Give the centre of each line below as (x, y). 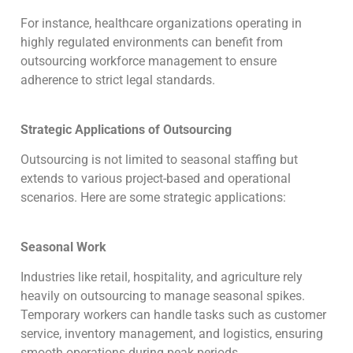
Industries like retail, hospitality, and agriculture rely (162, 277)
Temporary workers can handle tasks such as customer (173, 314)
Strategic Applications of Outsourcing (126, 129)
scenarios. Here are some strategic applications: (155, 198)
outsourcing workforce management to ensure (149, 61)
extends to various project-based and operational (156, 179)
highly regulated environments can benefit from (152, 43)
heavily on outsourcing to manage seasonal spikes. (163, 295)
